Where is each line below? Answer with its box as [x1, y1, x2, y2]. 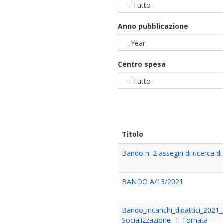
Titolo [122, 129, 144, 139]
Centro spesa [118, 59, 166, 69]
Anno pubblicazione [118, 21, 189, 31]
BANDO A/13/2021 [122, 177, 184, 186]
